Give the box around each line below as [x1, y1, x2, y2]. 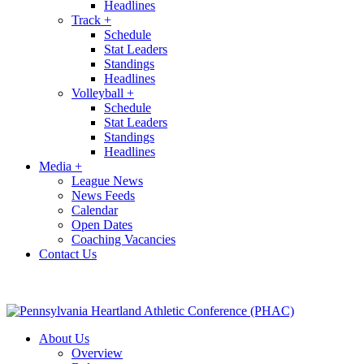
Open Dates [71, 218, 132, 232]
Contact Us [39, 247, 97, 261]
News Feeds [71, 188, 135, 202]
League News [71, 174, 143, 188]
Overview [71, 346, 123, 360]
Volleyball [71, 86, 127, 100]
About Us [39, 331, 89, 345]
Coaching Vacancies [71, 232, 175, 246]
